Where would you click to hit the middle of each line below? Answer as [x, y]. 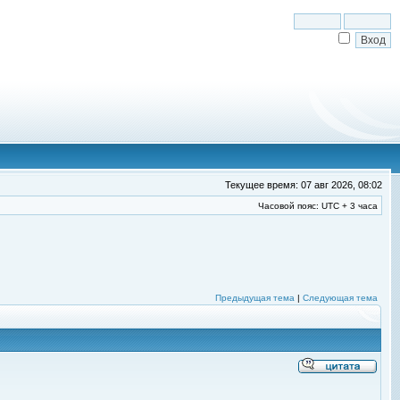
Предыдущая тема [255, 298]
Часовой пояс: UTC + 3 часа [318, 206]
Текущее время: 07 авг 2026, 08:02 [304, 185]
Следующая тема [340, 298]
